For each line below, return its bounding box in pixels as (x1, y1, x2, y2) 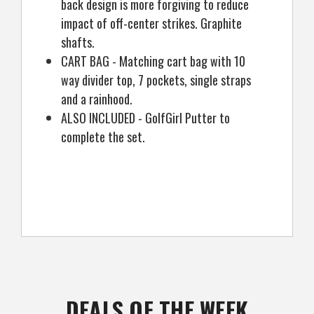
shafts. (61, 32, 95, 51)
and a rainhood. (61, 89, 133, 108)
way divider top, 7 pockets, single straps (61, 70, 252, 89)
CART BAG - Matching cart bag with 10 (61, 51, 246, 70)
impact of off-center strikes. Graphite (61, 13, 243, 32)
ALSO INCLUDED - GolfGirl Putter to (61, 108, 231, 127)
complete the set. (61, 127, 146, 146)
